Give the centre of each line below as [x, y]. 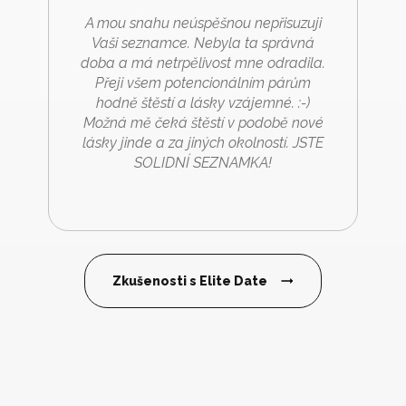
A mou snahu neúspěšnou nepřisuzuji [203, 23]
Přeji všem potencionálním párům [203, 82]
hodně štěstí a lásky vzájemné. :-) [203, 102]
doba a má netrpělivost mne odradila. [203, 63]
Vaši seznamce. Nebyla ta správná [203, 43]
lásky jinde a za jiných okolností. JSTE [203, 142]
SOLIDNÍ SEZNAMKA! [203, 162]
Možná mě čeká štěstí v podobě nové [203, 122]
